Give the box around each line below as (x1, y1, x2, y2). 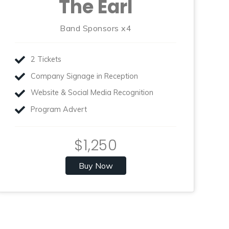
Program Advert (31, 104, 87, 114)
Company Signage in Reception (31, 71, 139, 81)
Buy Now (78, 160, 113, 171)
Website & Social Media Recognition (31, 88, 154, 98)
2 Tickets (31, 55, 62, 64)
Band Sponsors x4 (60, 23, 132, 34)
